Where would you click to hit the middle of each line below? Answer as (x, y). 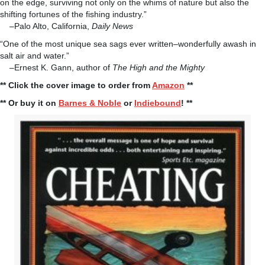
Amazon (168, 85)
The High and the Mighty (159, 67)
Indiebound (158, 103)
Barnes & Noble (90, 103)
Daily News (112, 26)
